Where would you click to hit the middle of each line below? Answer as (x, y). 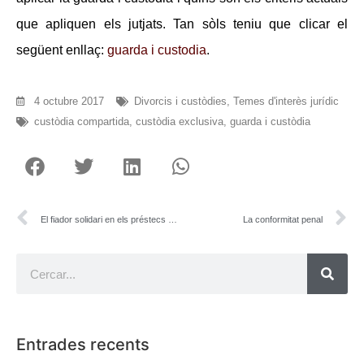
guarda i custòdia (270, 122)
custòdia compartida (82, 122)
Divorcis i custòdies (180, 102)
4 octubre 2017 (69, 102)
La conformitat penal (283, 219)
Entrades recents (83, 345)
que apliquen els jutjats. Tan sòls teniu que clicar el (182, 24)
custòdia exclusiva (180, 122)
